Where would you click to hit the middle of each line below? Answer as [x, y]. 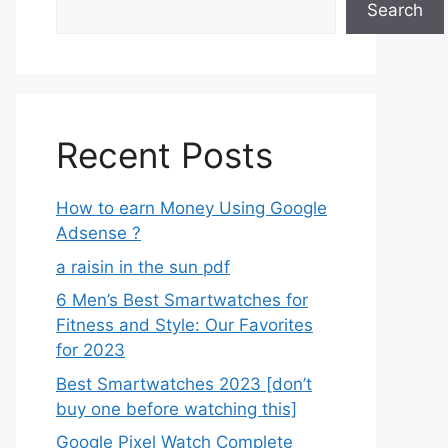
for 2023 [90, 350]
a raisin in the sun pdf [143, 266]
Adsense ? [98, 233]
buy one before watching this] [176, 408]
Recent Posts [164, 155]
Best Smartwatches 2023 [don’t [184, 383]
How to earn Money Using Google [191, 208]
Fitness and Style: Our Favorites [184, 325]
